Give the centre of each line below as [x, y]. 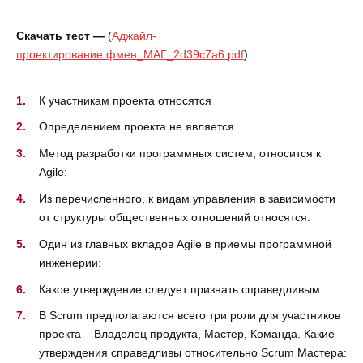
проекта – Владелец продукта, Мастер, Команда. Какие [187, 334]
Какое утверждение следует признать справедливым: [181, 289]
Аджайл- [134, 36]
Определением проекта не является [137, 127]
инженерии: [70, 262]
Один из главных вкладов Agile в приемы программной [185, 243]
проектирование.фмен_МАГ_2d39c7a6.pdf [130, 55]
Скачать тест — [60, 36]
